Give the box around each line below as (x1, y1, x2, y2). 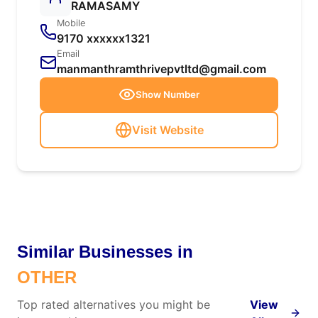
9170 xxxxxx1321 (57, 31, 150, 45)
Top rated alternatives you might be (17, 297, 210, 312)
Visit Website (131, 123, 204, 137)
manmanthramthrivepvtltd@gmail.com (57, 62, 266, 76)
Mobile (57, 18, 85, 28)
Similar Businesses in (17, 242, 193, 261)
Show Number (136, 89, 199, 100)
